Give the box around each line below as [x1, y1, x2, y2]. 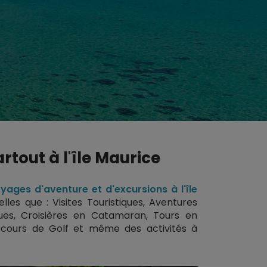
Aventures [149, 195, 198, 210]
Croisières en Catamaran [21, 209, 146, 223]
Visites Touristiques [52, 195, 143, 210]
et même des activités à [73, 222, 198, 236]
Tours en [153, 209, 197, 223]
